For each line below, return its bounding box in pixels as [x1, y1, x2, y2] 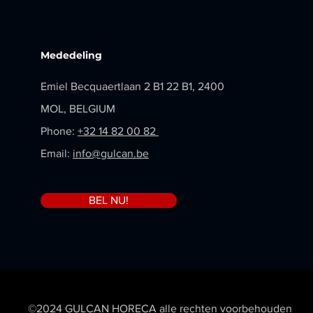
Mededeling [41, 49, 102, 61]
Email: [41, 147, 73, 159]
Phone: [41, 125, 78, 137]
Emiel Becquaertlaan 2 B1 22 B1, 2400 [41, 80, 224, 92]
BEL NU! [89, 194, 129, 206]
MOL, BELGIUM [41, 103, 118, 115]
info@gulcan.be [73, 147, 149, 159]
